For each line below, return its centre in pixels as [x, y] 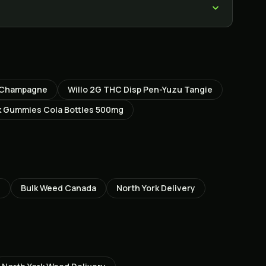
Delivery [177, 188]
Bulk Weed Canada [58, 188]
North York [138, 188]
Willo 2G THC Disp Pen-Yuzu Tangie [140, 89]
